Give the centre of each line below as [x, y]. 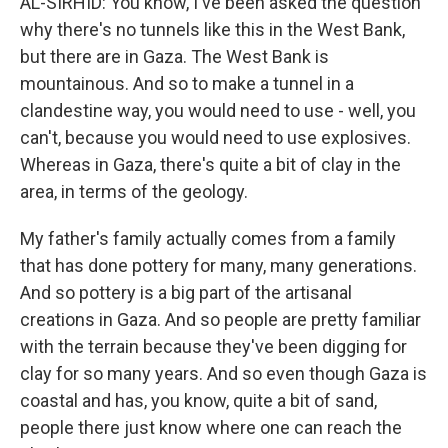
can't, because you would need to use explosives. [215, 137]
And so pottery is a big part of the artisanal [186, 292]
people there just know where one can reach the [211, 427]
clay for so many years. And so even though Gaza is [223, 373]
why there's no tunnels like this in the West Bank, [212, 29]
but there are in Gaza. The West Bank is [174, 56]
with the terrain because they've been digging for [213, 346]
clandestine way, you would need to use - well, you [218, 110]
